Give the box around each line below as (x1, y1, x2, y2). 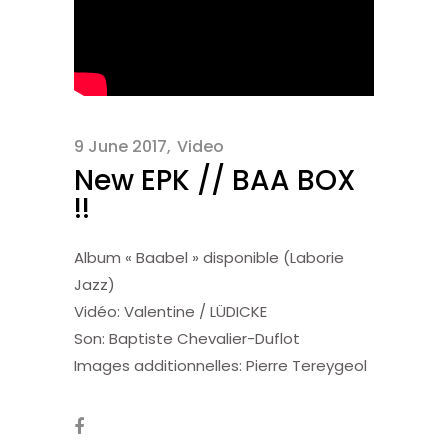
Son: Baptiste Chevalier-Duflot (74, 327, 300, 349)
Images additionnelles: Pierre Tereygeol (74, 354, 367, 376)
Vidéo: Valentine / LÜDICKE (74, 300, 267, 322)
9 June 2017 (74, 134, 167, 158)
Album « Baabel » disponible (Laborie (74, 246, 344, 268)
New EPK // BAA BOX (74, 160, 355, 200)
